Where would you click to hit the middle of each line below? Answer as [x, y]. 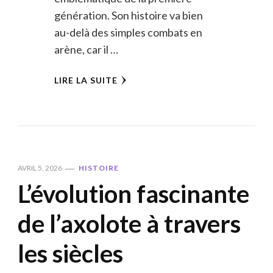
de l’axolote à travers [129, 224]
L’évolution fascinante [133, 194]
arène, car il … [86, 50]
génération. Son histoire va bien [128, 16]
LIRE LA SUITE [86, 80]
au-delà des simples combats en [128, 33]
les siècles [70, 254]
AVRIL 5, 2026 [40, 168]
